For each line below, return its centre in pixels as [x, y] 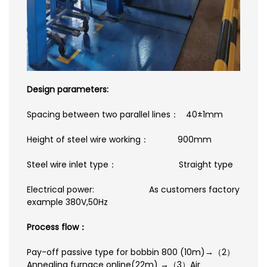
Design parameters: [68, 89]
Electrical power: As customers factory [133, 189]
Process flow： [57, 227]
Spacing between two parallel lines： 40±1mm [125, 114]
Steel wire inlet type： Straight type [130, 164]
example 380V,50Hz [67, 202]
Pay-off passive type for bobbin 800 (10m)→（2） [131, 252]
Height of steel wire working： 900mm [119, 139]
